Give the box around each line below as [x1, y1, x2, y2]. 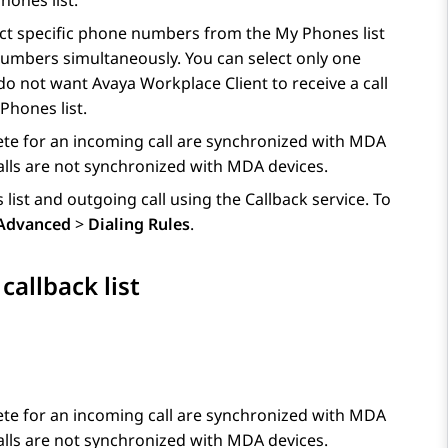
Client [221, 72, 268, 95]
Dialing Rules [88, 213, 190, 236]
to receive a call [268, 72, 388, 95]
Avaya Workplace [92, 72, 221, 95]
